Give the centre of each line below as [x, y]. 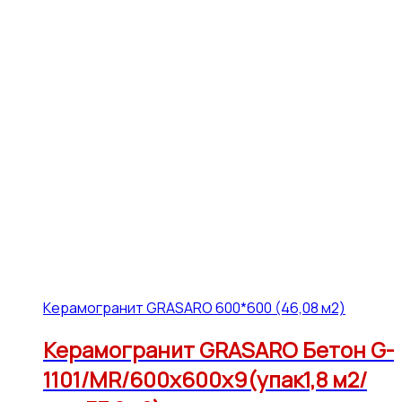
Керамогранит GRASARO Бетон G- [218, 350]
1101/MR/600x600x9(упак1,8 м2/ [205, 380]
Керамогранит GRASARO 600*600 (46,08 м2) [194, 307]
